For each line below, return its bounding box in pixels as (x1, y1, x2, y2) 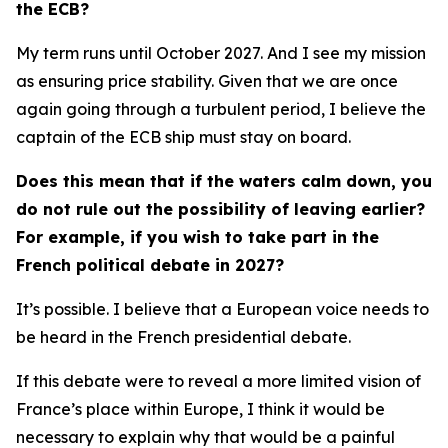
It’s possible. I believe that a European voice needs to (16, 299, 429, 319)
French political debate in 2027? (16, 255, 284, 275)
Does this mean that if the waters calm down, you (16, 171, 432, 191)
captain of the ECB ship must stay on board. (16, 127, 351, 147)
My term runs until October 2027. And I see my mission (16, 43, 426, 63)
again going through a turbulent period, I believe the (16, 99, 426, 119)
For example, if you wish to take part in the (16, 227, 379, 247)
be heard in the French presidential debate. (16, 327, 351, 347)
